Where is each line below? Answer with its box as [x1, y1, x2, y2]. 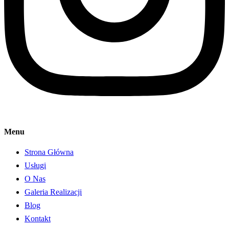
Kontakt [25, 214, 51, 223]
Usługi [25, 161, 46, 170]
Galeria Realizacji [25, 187, 82, 196]
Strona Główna [25, 147, 74, 156]
